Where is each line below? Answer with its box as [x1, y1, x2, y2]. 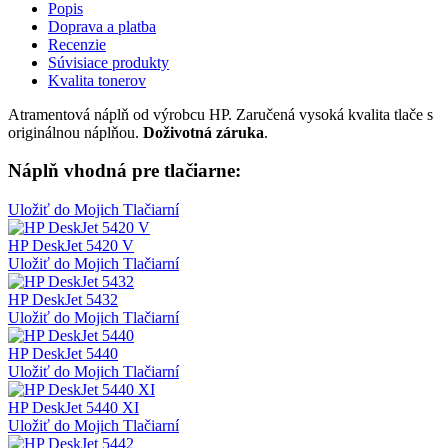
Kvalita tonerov [48, 71, 146, 89]
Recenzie [48, 35, 106, 53]
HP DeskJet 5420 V [8, 237, 134, 255]
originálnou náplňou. [8, 123, 143, 141]
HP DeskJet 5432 [8, 291, 118, 309]
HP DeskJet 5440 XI [8, 399, 139, 417]
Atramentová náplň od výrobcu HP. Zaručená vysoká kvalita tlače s [8, 105, 433, 123]
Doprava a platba [48, 17, 156, 35]
